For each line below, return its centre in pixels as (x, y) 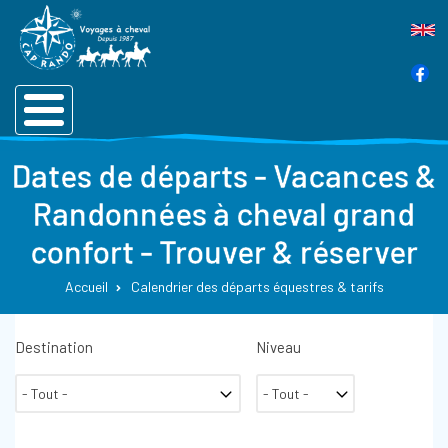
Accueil (86, 286)
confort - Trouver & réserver (224, 251)
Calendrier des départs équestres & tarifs (257, 286)
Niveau (278, 347)
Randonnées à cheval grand (224, 213)
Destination (54, 347)
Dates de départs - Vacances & (224, 175)
